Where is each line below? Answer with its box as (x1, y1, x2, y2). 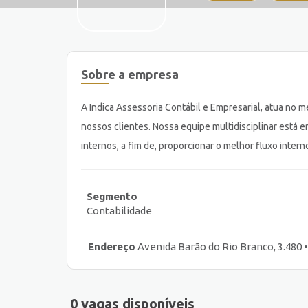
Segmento (87, 190, 137, 203)
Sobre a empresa (81, 67, 179, 81)
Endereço (88, 241, 135, 253)
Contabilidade (87, 205, 152, 217)
